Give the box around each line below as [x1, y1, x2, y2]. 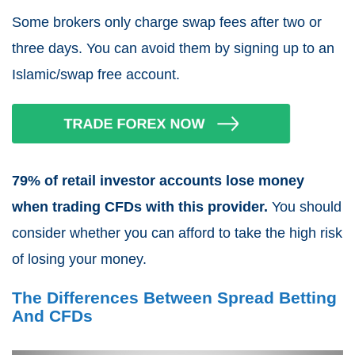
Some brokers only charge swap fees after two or [12, 14, 322, 31]
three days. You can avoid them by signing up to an [12, 40, 334, 57]
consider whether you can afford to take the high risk [12, 225, 342, 242]
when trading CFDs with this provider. [12, 199, 268, 216]
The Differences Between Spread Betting [12, 288, 337, 307]
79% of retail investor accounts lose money [12, 173, 304, 189]
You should [268, 199, 342, 216]
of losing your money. [12, 251, 147, 268]
